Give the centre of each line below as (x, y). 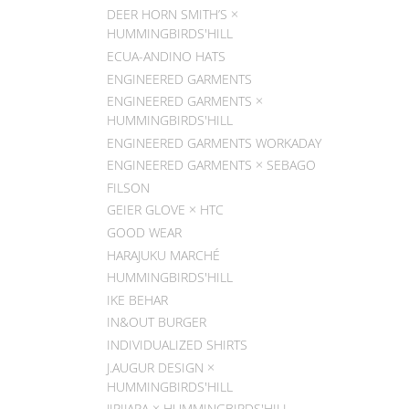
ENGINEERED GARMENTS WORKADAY (214, 142)
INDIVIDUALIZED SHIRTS (177, 345)
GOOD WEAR (144, 233)
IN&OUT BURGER (157, 322)
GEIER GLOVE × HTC (165, 210)
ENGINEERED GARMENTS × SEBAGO (211, 165)
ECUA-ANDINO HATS (166, 56)
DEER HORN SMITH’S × (173, 15)
